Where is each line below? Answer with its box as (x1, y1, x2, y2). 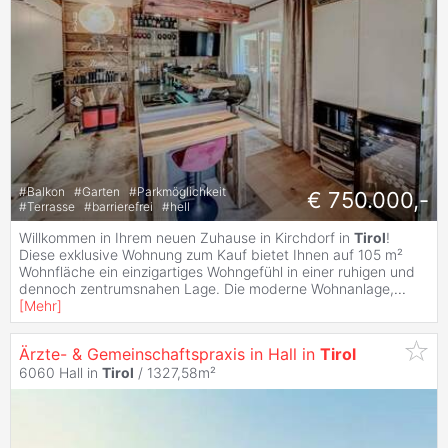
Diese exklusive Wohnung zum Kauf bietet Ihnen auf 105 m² (19, 246, 403, 264)
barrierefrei (92, 198, 156, 214)
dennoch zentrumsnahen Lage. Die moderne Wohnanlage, (19, 280, 394, 298)
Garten (82, 183, 123, 199)
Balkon (27, 183, 68, 199)
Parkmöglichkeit (137, 183, 226, 199)
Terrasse (27, 198, 78, 214)
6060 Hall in (19, 364, 102, 382)
